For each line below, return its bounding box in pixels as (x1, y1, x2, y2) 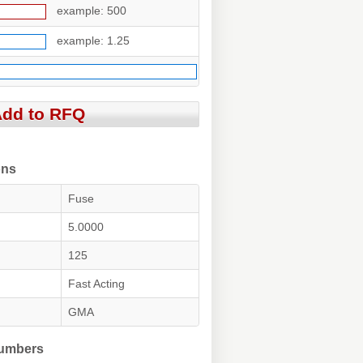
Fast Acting (68, 277, 125, 290)
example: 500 (56, 4, 126, 17)
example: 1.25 (56, 34, 130, 47)
